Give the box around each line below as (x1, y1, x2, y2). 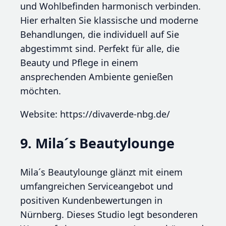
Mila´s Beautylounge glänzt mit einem (20, 166, 183, 179)
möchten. (20, 84, 61, 97)
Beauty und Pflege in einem (20, 56, 138, 69)
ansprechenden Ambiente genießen (20, 70, 173, 83)
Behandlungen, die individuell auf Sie (20, 28, 179, 40)
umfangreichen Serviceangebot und (20, 180, 173, 193)
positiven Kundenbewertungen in (20, 194, 162, 207)
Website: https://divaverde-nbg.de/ (20, 107, 170, 120)
